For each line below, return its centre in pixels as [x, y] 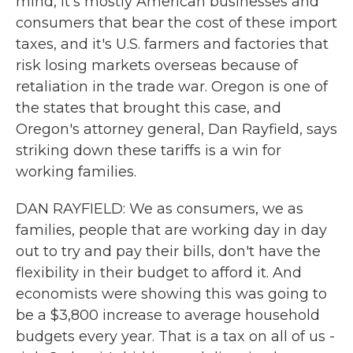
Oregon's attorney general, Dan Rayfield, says [176, 129]
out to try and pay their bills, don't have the [168, 251]
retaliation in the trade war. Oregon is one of [172, 87]
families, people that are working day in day [171, 230]
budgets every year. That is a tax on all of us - [175, 336]
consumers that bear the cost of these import [176, 23]
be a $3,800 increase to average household [168, 315]
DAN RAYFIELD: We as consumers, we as [160, 209]
